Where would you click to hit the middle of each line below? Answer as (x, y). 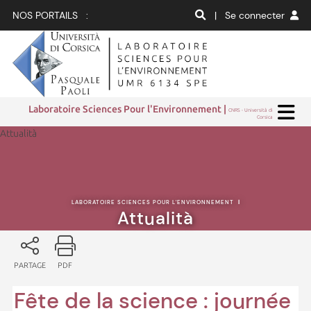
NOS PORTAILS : (50, 15)
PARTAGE (30, 265)
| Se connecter (253, 15)
